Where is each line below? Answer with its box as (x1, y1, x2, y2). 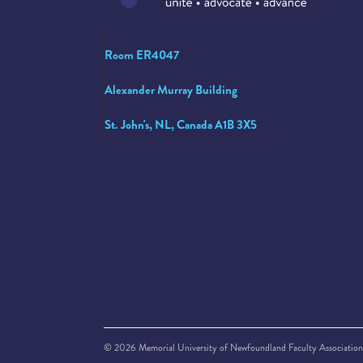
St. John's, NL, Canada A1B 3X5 (105, 115, 257, 134)
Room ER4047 (105, 45, 186, 64)
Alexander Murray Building (105, 80, 237, 99)
